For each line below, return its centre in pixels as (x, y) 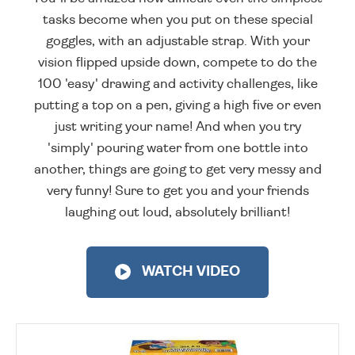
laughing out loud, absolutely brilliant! (177, 212)
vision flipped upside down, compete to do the (177, 63)
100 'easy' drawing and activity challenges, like (177, 84)
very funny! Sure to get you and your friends (177, 191)
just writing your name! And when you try (177, 127)
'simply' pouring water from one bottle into (177, 148)
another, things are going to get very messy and (177, 170)
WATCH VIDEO (189, 272)
